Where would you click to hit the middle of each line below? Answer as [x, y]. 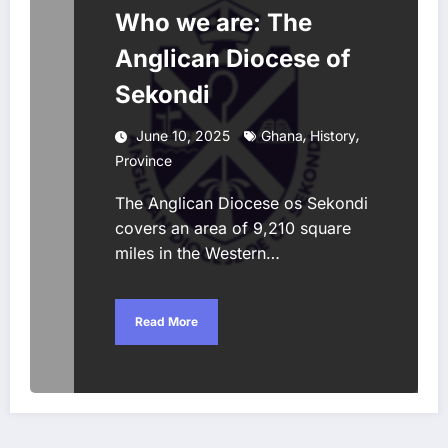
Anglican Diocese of [233, 58]
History [333, 135]
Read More [166, 321]
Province [143, 160]
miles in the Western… [197, 252]
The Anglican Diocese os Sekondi [241, 202]
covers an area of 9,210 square [233, 227]
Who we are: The [213, 22]
